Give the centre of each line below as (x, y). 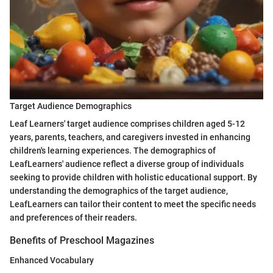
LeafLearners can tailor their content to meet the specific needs (133, 204)
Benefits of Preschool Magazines (82, 241)
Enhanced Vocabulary (52, 260)
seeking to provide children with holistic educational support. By (133, 178)
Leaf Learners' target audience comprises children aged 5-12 (127, 124)
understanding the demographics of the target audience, (119, 191)
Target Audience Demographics (71, 106)
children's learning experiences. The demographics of (113, 151)
